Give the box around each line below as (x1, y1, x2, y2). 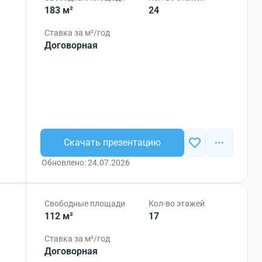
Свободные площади (44, 199, 126, 208)
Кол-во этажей (149, 199, 205, 208)
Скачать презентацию (64, 137, 161, 148)
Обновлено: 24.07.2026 (42, 158, 130, 167)
